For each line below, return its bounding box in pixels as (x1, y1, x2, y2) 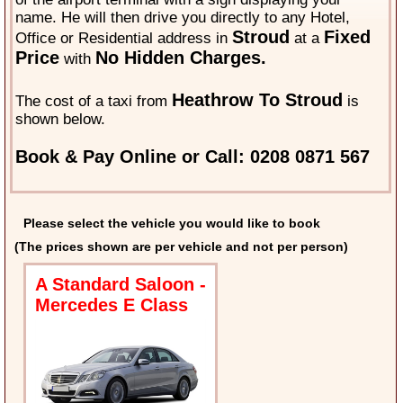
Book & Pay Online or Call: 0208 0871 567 (15, 147, 371, 167)
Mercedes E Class (35, 295, 189, 316)
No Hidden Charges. (95, 48, 267, 68)
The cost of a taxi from (15, 93, 173, 111)
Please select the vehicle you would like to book (23, 216, 321, 231)
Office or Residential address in (15, 30, 233, 48)
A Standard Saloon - (35, 274, 207, 295)
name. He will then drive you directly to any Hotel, (15, 9, 351, 27)
